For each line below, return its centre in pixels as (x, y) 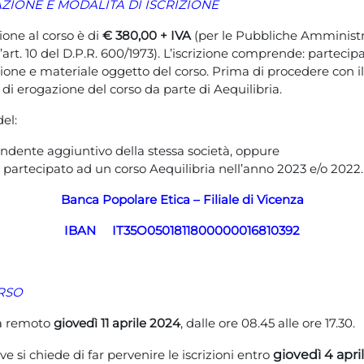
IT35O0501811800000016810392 (206, 230)
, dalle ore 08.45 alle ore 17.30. (269, 323)
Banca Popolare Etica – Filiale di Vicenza (182, 199)
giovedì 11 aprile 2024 (117, 323)
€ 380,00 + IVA (148, 35)
